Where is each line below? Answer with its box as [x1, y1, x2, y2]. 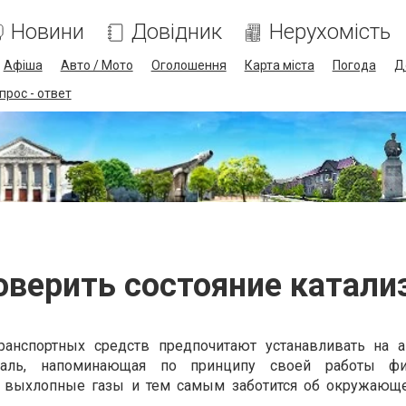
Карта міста [244, 58, 314, 72]
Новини [10, 19, 84, 44]
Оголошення [150, 58, 227, 72]
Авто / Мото [60, 58, 133, 72]
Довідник [130, 19, 222, 44]
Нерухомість [268, 19, 391, 44]
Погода [332, 58, 376, 72]
